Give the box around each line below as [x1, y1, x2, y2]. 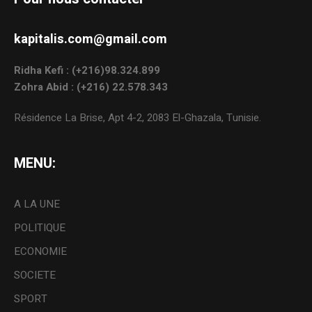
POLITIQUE [14, 220, 66, 236]
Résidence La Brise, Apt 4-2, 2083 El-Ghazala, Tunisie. [14, 110, 262, 126]
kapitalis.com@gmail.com [14, 30, 168, 49]
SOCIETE [14, 267, 56, 283]
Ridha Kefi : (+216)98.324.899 [14, 63, 161, 79]
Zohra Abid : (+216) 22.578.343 [14, 79, 169, 95]
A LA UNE [14, 196, 61, 212]
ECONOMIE [14, 244, 68, 260]
